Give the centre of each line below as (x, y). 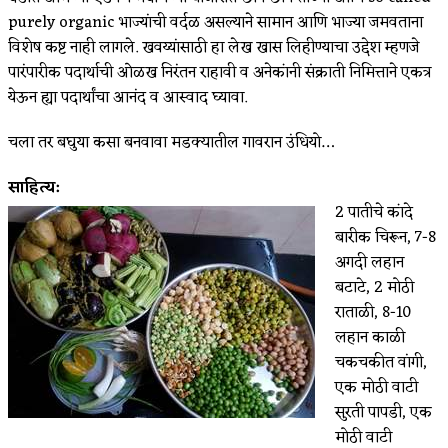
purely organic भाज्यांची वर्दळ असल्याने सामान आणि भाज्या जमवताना (215, 22)
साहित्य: (33, 187)
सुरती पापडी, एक (383, 412)
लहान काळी (370, 337)
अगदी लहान (369, 262)
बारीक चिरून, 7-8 (385, 237)
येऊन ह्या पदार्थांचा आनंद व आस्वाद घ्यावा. (127, 97)
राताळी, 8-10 (373, 312)
